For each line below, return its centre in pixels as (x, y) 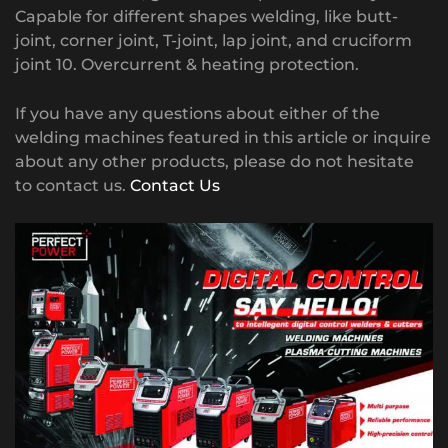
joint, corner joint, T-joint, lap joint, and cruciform (213, 40)
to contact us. (72, 185)
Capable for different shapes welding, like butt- (206, 16)
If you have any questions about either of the (197, 113)
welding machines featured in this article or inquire (223, 137)
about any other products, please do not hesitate (214, 161)
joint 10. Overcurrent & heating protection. (187, 64)
